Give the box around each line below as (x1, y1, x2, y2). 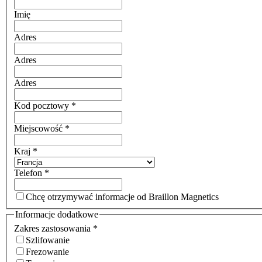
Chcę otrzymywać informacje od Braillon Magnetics (26, 192, 219, 202)
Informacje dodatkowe (15, 209, 98, 220)
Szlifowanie (26, 235, 70, 245)
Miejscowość (14, 123, 65, 134)
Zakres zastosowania (14, 223, 93, 233)
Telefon (14, 168, 44, 178)
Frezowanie (26, 246, 69, 257)
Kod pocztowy (14, 101, 71, 111)
